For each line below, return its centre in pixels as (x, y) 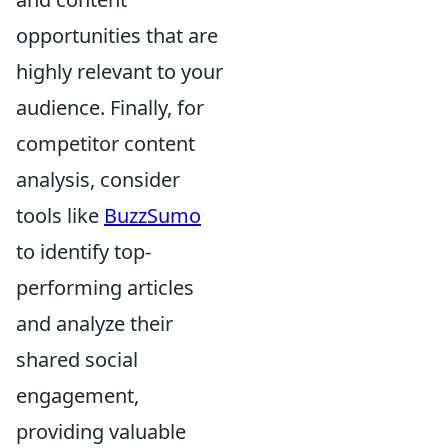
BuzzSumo (152, 215)
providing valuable (101, 431)
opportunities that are (117, 35)
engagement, (77, 395)
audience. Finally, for (110, 107)
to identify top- (83, 251)
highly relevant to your (119, 71)
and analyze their (94, 323)
